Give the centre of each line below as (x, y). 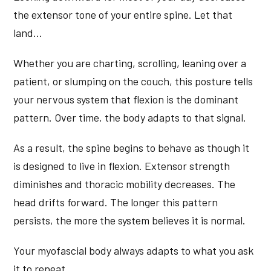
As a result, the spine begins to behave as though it (132, 148)
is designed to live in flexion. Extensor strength (122, 166)
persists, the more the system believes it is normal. (130, 220)
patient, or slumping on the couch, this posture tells (133, 81)
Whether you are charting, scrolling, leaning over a (130, 63)
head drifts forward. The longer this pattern (116, 202)
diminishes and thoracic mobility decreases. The (125, 184)
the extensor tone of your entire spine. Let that (123, 15)
